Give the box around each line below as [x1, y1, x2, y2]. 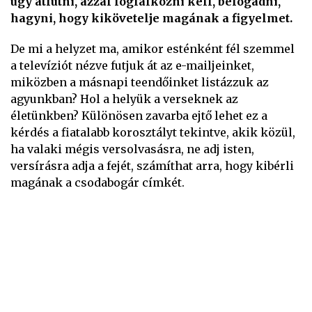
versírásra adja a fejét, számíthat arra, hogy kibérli [10, 159, 294, 173]
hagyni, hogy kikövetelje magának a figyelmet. [10, 11, 292, 25]
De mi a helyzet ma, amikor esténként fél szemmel [10, 42, 295, 56]
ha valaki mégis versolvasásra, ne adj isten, [10, 142, 254, 156]
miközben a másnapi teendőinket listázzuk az [10, 75, 269, 89]
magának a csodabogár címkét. [10, 175, 185, 189]
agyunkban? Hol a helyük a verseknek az [10, 92, 238, 106]
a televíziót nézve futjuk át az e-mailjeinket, [10, 58, 254, 72]
